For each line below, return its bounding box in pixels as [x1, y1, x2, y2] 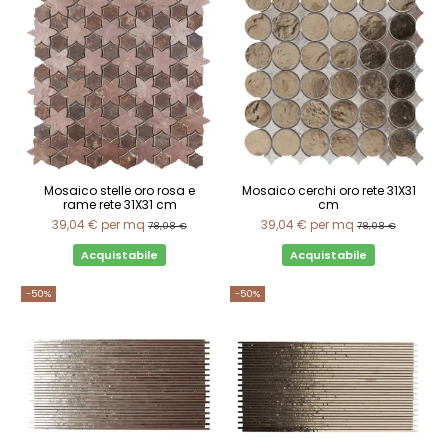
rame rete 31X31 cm [62, 195, 177, 213]
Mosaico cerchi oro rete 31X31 [241, 181, 416, 199]
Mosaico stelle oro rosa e [44, 181, 195, 199]
